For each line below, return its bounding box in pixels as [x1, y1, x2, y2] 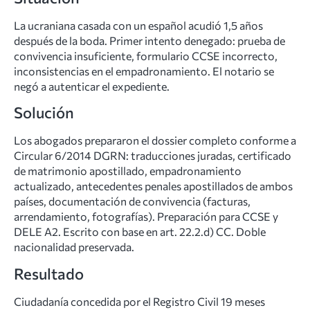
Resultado [14, 264, 84, 283]
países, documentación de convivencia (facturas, [14, 194, 250, 208]
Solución [14, 103, 74, 122]
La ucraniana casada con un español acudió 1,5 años [14, 19, 263, 32]
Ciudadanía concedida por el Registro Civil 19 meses [14, 294, 265, 308]
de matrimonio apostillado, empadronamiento [14, 164, 241, 178]
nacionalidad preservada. [14, 240, 134, 254]
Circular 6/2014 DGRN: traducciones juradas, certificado [14, 149, 291, 163]
